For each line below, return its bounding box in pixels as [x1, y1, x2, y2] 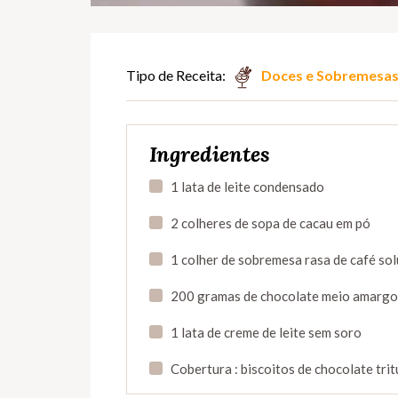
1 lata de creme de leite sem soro [171, 324, 362, 341]
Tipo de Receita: [126, 67, 226, 84]
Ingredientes [149, 140, 270, 169]
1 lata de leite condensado [171, 179, 324, 195]
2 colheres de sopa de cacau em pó [171, 215, 370, 232]
